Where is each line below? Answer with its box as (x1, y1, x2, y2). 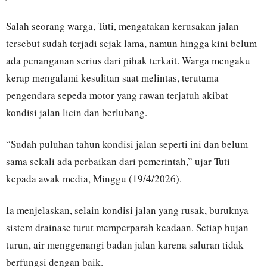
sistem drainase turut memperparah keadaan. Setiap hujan (6, 221, 249, 234)
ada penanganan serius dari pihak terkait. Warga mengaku (6, 54, 250, 67)
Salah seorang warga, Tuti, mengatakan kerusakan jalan (6, 19, 239, 33)
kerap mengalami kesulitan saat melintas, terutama (6, 71, 219, 85)
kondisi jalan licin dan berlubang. (6, 105, 147, 119)
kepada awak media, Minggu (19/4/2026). (6, 172, 182, 185)
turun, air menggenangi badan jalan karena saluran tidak (6, 238, 244, 252)
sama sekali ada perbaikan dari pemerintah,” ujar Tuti (6, 154, 230, 168)
